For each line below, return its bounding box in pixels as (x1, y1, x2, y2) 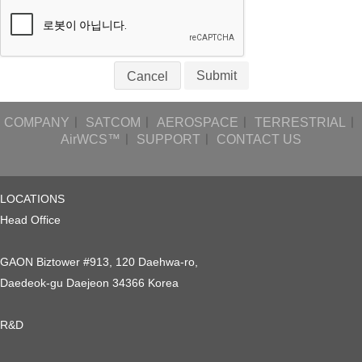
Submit (196, 69, 237, 82)
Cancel (126, 69, 168, 83)
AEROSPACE (156, 116, 238, 129)
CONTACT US (217, 133, 301, 146)
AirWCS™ (61, 133, 120, 146)
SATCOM (85, 116, 141, 129)
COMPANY (3, 116, 69, 129)
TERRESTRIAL (254, 116, 346, 129)
